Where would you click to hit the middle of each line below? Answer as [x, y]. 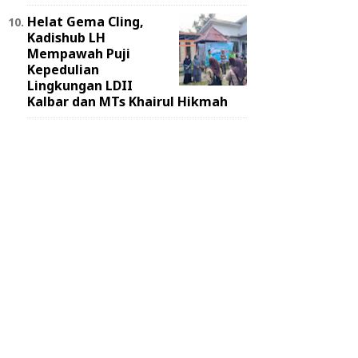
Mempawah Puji [79, 54]
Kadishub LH [66, 38]
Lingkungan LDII [80, 86]
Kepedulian [63, 70]
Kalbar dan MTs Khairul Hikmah [127, 102]
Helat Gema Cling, [86, 22]
